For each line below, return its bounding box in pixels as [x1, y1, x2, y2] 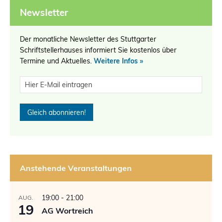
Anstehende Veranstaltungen [20, 163, 132, 173]
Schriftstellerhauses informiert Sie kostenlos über [20, 45, 176, 55]
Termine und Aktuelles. [20, 56, 94, 65]
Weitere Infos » [94, 56, 143, 65]
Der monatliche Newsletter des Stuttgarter [20, 34, 156, 44]
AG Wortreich [42, 205, 93, 216]
